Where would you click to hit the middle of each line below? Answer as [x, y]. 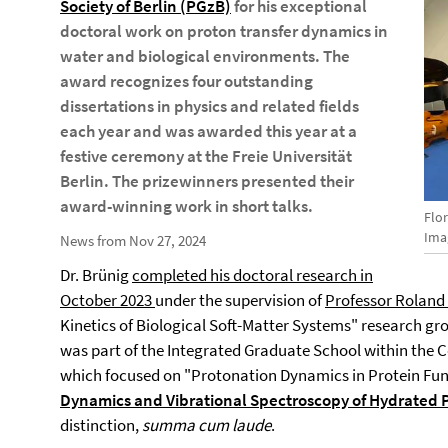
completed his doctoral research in [252, 275]
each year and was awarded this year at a [208, 131]
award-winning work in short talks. [186, 206]
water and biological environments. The [205, 56]
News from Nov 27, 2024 [133, 240]
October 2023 [107, 300]
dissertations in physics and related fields [209, 106]
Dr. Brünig [96, 275]
